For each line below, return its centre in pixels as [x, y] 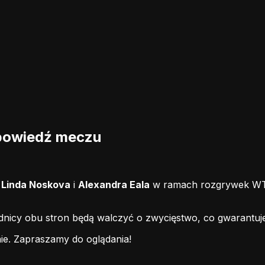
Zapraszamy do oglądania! [72, 239]
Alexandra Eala [114, 184]
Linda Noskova [36, 184]
